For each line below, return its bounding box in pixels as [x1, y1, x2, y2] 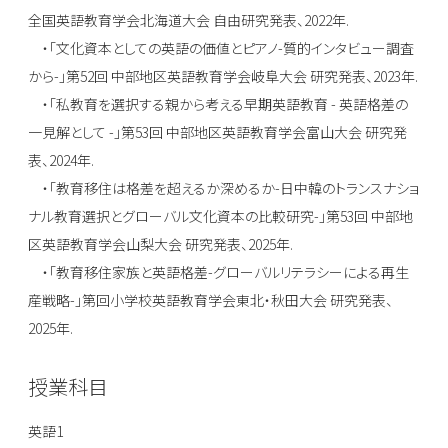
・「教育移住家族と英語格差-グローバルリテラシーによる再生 [28, 262, 409, 283]
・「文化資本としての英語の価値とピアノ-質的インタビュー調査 [28, 38, 414, 59]
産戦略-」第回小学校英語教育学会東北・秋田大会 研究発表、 [28, 290, 393, 311]
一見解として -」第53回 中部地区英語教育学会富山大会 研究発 [28, 122, 407, 143]
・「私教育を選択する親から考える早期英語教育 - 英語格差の [28, 94, 408, 115]
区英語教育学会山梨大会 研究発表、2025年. [28, 234, 293, 255]
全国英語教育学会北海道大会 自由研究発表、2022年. [28, 10, 349, 31]
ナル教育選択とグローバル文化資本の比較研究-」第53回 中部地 [28, 206, 413, 227]
